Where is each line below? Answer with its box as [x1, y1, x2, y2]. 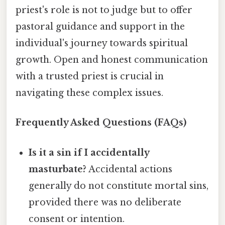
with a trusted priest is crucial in [16, 71, 164, 82]
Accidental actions [86, 163, 173, 175]
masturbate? [29, 163, 87, 175]
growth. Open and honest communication [16, 54, 208, 66]
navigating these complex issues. [16, 87, 163, 99]
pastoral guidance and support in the [16, 21, 185, 33]
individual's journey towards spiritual [16, 38, 188, 49]
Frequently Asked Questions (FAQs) [16, 117, 186, 129]
